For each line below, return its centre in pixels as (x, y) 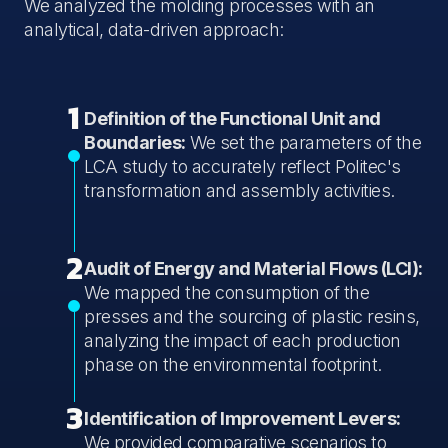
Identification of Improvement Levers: (242, 419)
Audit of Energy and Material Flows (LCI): (253, 269)
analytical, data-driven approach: (154, 30)
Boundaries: (135, 143)
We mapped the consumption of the (226, 293)
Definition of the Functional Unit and (232, 119)
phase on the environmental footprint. (233, 365)
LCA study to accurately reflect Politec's (242, 167)
